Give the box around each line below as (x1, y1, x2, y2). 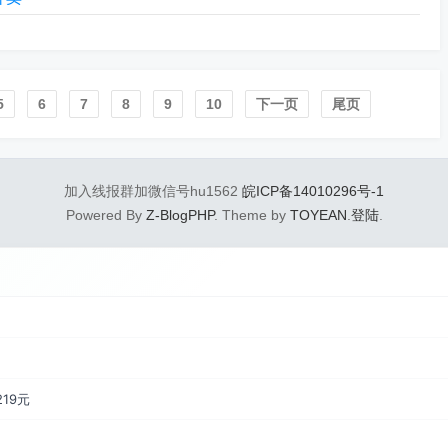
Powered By (65, 207, 146, 223)
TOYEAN (289, 207, 347, 223)
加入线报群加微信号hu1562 (64, 183, 242, 199)
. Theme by (213, 207, 290, 223)
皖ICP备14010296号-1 (242, 183, 384, 199)
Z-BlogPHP (145, 207, 214, 223)
